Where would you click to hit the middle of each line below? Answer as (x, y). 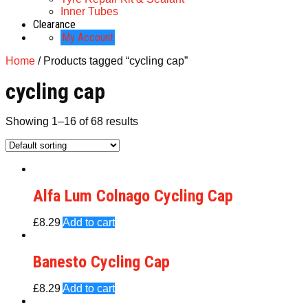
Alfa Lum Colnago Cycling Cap (133, 196)
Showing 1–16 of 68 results (72, 121)
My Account (88, 37)
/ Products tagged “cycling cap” (111, 61)
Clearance (54, 24)
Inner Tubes (89, 11)
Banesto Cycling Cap (101, 262)
